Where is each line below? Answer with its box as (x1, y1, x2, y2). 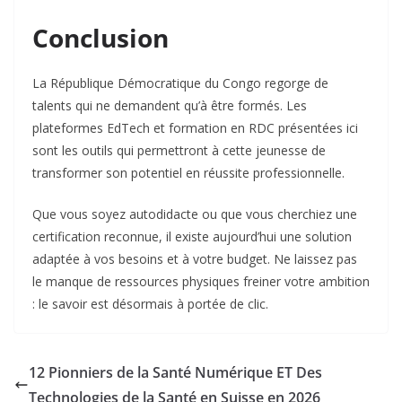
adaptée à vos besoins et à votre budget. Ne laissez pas (32, 250, 357, 268)
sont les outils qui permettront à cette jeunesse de (32, 142, 326, 160)
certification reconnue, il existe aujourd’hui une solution (32, 228, 352, 246)
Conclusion (32, 21, 169, 56)
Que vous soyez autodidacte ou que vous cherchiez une (32, 205, 357, 223)
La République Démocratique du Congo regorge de (32, 74, 328, 92)
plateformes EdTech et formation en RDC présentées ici (32, 119, 358, 137)
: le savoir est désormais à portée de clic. (32, 295, 268, 313)
